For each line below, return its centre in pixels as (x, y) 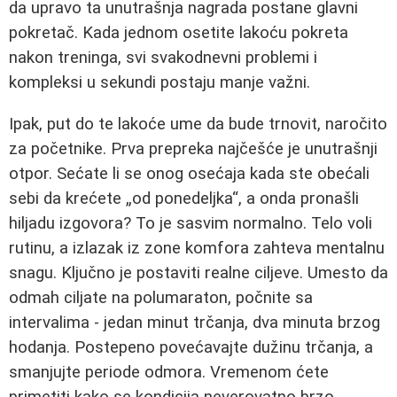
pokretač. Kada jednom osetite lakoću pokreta (179, 33)
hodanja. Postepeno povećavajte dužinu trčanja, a (191, 347)
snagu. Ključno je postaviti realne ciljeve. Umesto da (198, 272)
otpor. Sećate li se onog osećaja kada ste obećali (189, 173)
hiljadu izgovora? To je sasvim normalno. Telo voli (191, 223)
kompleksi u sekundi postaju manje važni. (160, 82)
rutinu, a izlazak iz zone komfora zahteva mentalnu (197, 248)
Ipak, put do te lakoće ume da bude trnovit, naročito (198, 124)
